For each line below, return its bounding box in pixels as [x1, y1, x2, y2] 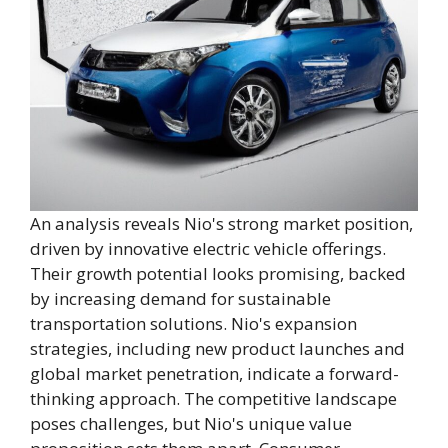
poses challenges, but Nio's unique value [30, 412, 352, 435]
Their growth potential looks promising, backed [30, 262, 406, 285]
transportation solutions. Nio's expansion [30, 312, 357, 335]
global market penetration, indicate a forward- [30, 362, 399, 385]
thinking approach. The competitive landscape [30, 387, 397, 410]
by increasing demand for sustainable [30, 287, 331, 310]
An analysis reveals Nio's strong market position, [30, 212, 413, 235]
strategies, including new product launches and [30, 337, 405, 360]
